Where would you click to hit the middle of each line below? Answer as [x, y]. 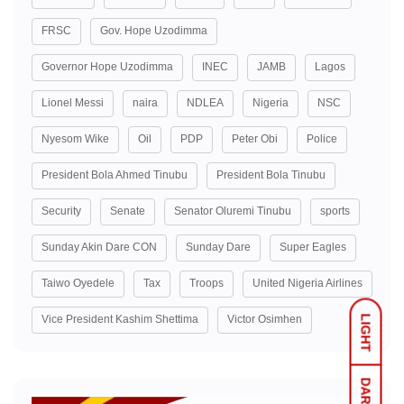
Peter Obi [255, 138]
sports [335, 211]
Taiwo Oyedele [78, 283]
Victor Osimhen [265, 319]
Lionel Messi [73, 102]
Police [322, 138]
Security [61, 211]
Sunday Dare [218, 247]
